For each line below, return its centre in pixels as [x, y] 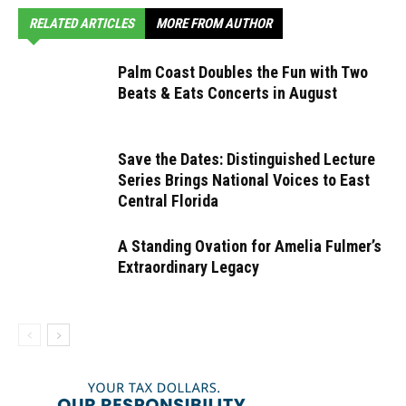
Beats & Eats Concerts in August [227, 93]
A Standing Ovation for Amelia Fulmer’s [250, 246]
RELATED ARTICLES [82, 24]
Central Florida [168, 201]
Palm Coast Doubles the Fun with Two [243, 72]
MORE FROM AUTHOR [214, 24]
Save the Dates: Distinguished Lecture [246, 159]
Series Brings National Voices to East [244, 180]
